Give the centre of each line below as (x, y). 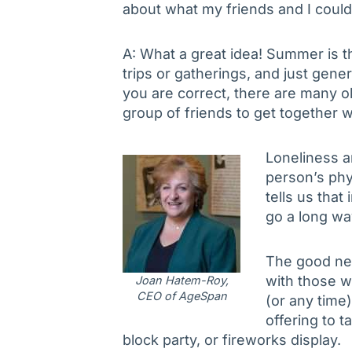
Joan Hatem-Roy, (181, 280)
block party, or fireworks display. (232, 340)
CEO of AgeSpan (181, 296)
